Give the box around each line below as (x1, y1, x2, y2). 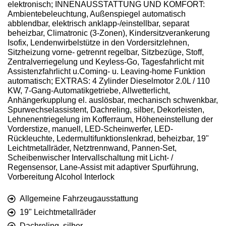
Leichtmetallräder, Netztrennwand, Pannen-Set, (8, 144, 177, 153)
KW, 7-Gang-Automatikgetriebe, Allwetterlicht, (8, 86, 170, 95)
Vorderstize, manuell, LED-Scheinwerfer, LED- (8, 125, 173, 134)
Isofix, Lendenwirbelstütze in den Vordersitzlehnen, (8, 38, 189, 47)
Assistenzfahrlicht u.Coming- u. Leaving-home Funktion (8, 67, 205, 76)
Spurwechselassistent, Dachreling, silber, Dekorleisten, (8, 105, 204, 115)
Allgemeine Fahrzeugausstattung (20, 194, 138, 203)
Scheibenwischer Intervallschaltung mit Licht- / (8, 153, 173, 162)
